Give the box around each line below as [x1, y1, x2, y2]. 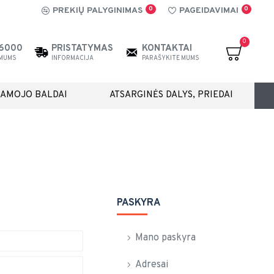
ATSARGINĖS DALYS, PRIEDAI [109, 89, 234, 101]
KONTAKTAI [142, 43, 192, 54]
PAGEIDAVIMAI [179, 6, 239, 16]
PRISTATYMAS [51, 43, 113, 54]
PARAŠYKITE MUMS [142, 54, 199, 62]
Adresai [135, 259, 168, 271]
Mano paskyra [135, 232, 196, 244]
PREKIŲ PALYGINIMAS [53, 6, 143, 16]
